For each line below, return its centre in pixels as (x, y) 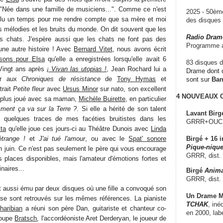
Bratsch (26, 218)
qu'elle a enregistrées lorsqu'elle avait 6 (106, 59)
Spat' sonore (148, 138)
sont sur (199, 79)
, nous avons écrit (139, 49)
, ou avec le (107, 138)
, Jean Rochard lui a (136, 69)
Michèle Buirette (102, 99)
